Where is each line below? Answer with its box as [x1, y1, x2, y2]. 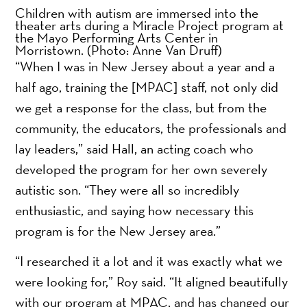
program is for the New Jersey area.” [15, 221, 221, 240]
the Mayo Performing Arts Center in [15, 28, 219, 47]
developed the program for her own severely [15, 160, 268, 178]
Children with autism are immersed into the [15, 3, 259, 22]
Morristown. [15, 40, 88, 59]
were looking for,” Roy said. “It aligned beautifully [15, 272, 288, 291]
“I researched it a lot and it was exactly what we [15, 251, 283, 270]
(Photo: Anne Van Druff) [87, 40, 223, 59]
